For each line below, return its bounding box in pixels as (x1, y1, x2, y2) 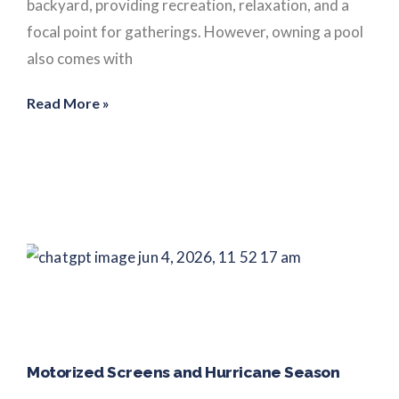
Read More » (27, 94, 110, 111)
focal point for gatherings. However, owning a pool (27, 21, 363, 41)
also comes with (27, 48, 133, 68)
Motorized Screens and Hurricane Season (27, 362, 339, 381)
